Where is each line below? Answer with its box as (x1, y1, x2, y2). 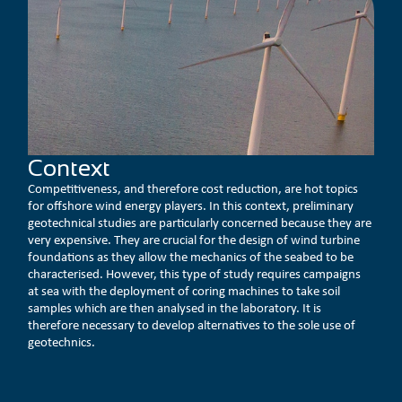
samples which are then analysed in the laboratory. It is (28, 298, 322, 317)
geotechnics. (28, 332, 96, 351)
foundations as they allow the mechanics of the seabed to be (28, 247, 354, 266)
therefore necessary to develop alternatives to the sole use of (28, 315, 356, 334)
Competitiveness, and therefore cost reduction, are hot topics (28, 179, 359, 197)
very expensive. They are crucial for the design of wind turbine (28, 230, 361, 249)
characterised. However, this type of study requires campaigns (28, 264, 362, 283)
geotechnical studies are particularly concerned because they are (28, 213, 372, 232)
